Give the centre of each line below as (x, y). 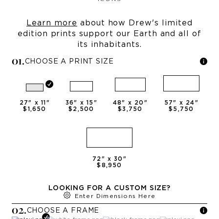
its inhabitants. (109, 44)
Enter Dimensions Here (115, 196)
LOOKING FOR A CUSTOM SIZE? (109, 188)
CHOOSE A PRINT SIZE (69, 61)
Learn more (52, 23)
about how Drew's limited (135, 23)
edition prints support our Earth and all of (109, 33)
